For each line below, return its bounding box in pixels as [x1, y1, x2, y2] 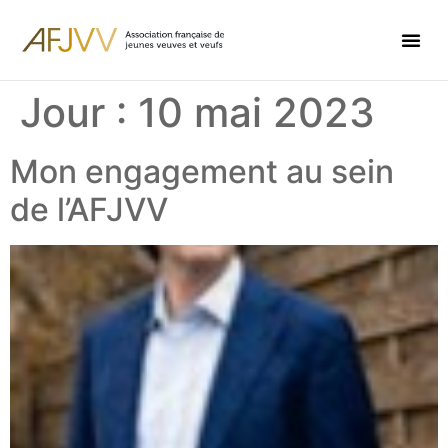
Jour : [20, 88, 138, 137]
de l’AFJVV [10, 190, 168, 229]
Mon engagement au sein [10, 152, 394, 191]
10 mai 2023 [138, 88, 375, 137]
